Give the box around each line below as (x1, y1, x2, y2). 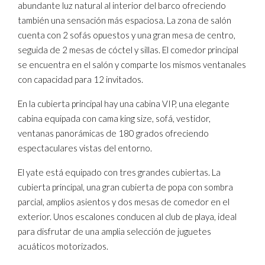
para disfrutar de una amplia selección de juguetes (18, 226, 211, 237)
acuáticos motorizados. (18, 241, 108, 251)
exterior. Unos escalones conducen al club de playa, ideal (18, 211, 237, 222)
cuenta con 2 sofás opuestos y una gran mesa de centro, (18, 30, 235, 40)
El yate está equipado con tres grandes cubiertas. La (18, 167, 221, 177)
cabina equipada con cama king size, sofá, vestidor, (18, 113, 211, 124)
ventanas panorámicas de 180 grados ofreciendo (18, 128, 209, 138)
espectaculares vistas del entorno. (18, 143, 152, 153)
